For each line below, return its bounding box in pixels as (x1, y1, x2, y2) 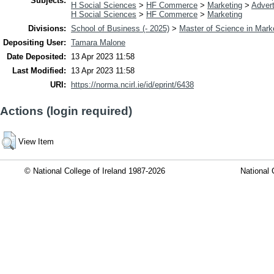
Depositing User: (3, 38, 66, 48)
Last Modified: (12, 66, 66, 76)
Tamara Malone (71, 38, 125, 48)
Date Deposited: (7, 52, 66, 62)
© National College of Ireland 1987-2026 (24, 166, 165, 176)
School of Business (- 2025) (71, 24, 169, 34)
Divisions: (28, 24, 66, 34)
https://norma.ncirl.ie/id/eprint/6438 (71, 80, 194, 90)
